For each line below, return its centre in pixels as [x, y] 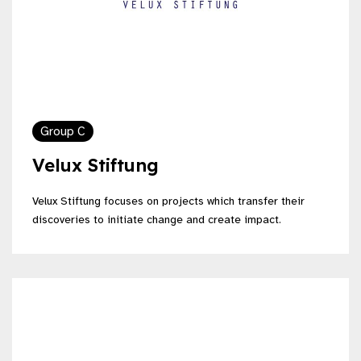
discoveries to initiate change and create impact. [157, 219]
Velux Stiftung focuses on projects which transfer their [168, 201]
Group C [63, 131]
